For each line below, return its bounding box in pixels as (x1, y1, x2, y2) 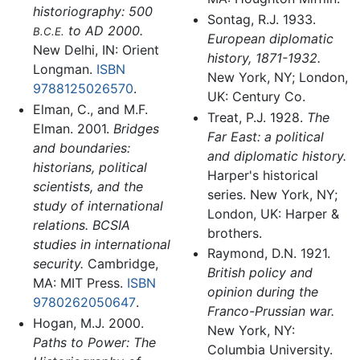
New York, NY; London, (207, 69, 348, 85)
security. (32, 256, 84, 272)
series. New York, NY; (207, 186, 337, 202)
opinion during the (207, 284, 318, 301)
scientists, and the (32, 178, 143, 194)
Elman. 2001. (32, 121, 113, 137)
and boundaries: (32, 140, 130, 156)
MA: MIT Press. (32, 275, 127, 291)
